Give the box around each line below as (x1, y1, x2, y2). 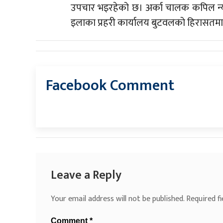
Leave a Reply (51, 165, 121, 185)
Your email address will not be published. (51, 192, 184, 206)
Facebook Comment (46, 73, 174, 98)
